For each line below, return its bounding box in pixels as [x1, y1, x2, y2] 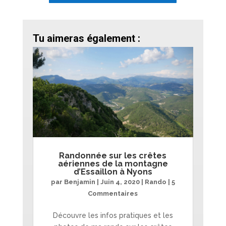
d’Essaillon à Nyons [73, 166, 152, 177]
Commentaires [88, 189, 138, 197]
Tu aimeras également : [32, 32, 140, 44]
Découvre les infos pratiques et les [52, 211, 173, 219]
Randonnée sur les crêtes [59, 150, 167, 160]
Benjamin [64, 178, 95, 186]
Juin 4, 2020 [100, 178, 140, 186]
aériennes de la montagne [58, 158, 168, 168]
